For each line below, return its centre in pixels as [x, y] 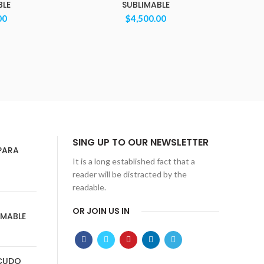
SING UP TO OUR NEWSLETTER [140, 142]
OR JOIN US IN [101, 211]
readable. [89, 187]
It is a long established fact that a [133, 161]
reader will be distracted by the [129, 174]
